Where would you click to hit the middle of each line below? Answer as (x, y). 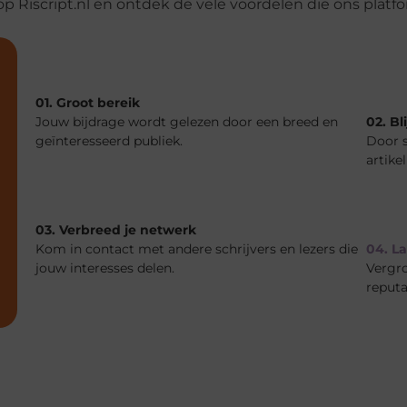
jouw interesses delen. (105, 268)
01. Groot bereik (88, 102)
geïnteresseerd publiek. (109, 140)
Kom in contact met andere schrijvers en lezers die (197, 248)
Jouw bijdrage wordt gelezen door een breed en (187, 121)
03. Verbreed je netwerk (116, 229)
